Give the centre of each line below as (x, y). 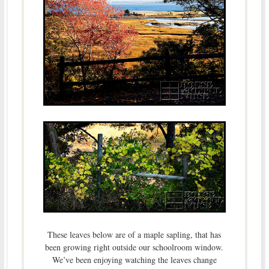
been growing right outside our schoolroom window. (134, 247)
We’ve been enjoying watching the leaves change (134, 259)
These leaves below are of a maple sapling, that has (134, 234)
